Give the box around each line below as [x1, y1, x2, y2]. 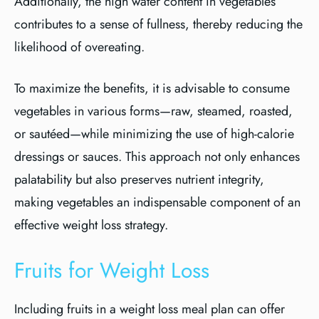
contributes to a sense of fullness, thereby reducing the [14, 15, 303, 33]
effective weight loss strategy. [14, 216, 168, 234]
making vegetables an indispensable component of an [14, 193, 300, 211]
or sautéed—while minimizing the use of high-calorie [14, 125, 294, 143]
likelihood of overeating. [14, 38, 145, 56]
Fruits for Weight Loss [14, 255, 209, 286]
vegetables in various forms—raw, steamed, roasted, [14, 102, 293, 120]
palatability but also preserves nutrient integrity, [14, 170, 264, 189]
